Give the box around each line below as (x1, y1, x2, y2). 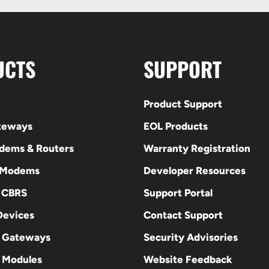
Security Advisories (143, 231, 238, 243)
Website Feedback (143, 253, 232, 265)
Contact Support (143, 208, 223, 221)
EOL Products (143, 119, 208, 132)
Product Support (143, 97, 222, 110)
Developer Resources (143, 164, 246, 177)
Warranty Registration (143, 142, 250, 154)
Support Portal (143, 186, 213, 199)
